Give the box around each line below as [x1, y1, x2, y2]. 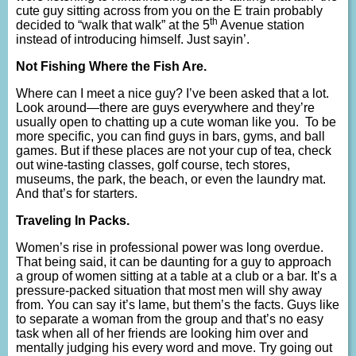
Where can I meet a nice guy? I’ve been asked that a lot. [16, 87, 329, 101]
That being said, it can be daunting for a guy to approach [16, 255, 331, 269]
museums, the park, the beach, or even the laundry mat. [16, 172, 326, 187]
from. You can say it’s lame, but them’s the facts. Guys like [16, 298, 339, 312]
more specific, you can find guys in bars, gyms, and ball [16, 130, 325, 144]
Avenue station [220, 18, 304, 33]
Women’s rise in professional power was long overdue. [16, 241, 323, 255]
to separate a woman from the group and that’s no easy [16, 312, 323, 327]
